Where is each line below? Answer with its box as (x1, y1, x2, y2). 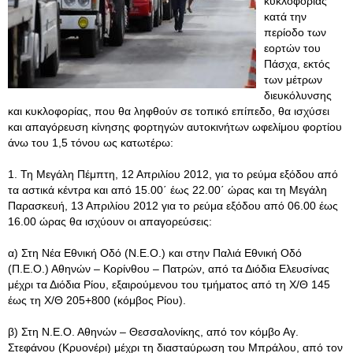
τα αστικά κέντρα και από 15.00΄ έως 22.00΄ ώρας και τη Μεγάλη (8, 184, 327, 196)
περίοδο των (264, 26, 326, 39)
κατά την (264, 10, 307, 23)
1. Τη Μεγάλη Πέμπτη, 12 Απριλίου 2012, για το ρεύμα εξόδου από (8, 168, 338, 180)
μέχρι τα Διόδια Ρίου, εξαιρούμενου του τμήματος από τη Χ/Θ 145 (8, 278, 330, 291)
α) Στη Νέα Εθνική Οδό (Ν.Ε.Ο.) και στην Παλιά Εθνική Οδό (8, 247, 302, 259)
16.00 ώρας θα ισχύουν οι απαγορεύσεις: (8, 215, 212, 228)
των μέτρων (264, 73, 322, 86)
